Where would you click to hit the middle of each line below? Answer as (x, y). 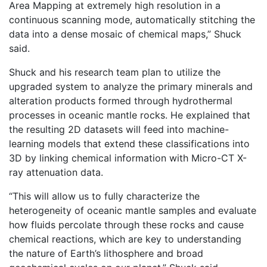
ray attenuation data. (56, 173)
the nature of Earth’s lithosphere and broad (106, 254)
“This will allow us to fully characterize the (104, 196)
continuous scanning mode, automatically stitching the (132, 20)
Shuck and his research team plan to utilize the (115, 72)
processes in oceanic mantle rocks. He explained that (130, 115)
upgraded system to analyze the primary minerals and (131, 87)
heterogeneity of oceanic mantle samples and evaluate (133, 211)
